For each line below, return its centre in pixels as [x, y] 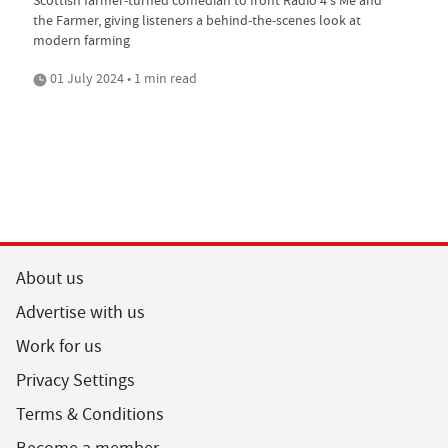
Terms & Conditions [90, 414]
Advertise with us [80, 312]
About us [50, 278]
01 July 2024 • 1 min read [122, 77]
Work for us [59, 346]
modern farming [81, 39]
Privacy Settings [75, 380]
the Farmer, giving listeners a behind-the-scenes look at [197, 19]
